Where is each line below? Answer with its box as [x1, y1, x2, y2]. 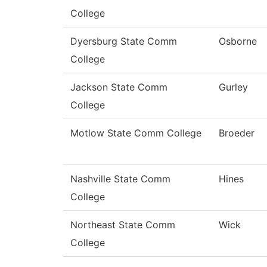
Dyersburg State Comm [70, 35, 177, 48]
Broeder [219, 127, 254, 139]
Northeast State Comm [70, 219, 175, 231]
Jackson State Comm [70, 81, 167, 94]
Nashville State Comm [70, 173, 170, 185]
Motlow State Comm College [70, 127, 201, 139]
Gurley [219, 81, 248, 94]
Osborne [219, 35, 257, 48]
